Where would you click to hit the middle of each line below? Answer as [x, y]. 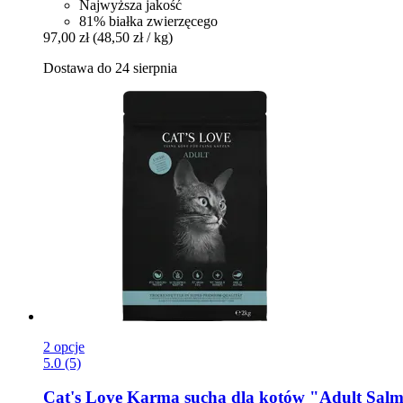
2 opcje [64, 346]
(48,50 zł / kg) [133, 37]
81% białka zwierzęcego [148, 21]
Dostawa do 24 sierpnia [110, 67]
